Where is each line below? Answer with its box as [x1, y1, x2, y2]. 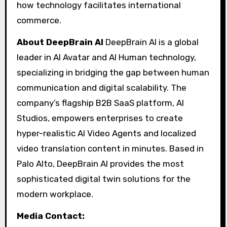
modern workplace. [16, 188, 93, 199]
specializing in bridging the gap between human [16, 67, 209, 78]
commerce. [16, 15, 61, 25]
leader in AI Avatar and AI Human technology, [16, 52, 196, 62]
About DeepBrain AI [16, 36, 103, 47]
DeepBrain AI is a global [103, 36, 199, 47]
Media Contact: [16, 210, 85, 221]
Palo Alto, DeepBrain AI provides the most [16, 158, 184, 169]
